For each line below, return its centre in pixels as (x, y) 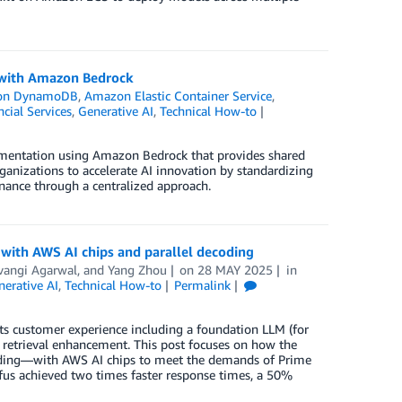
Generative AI (115, 111)
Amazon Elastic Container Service (179, 96)
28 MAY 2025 (236, 270)
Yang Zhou (137, 270)
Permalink (203, 285)
